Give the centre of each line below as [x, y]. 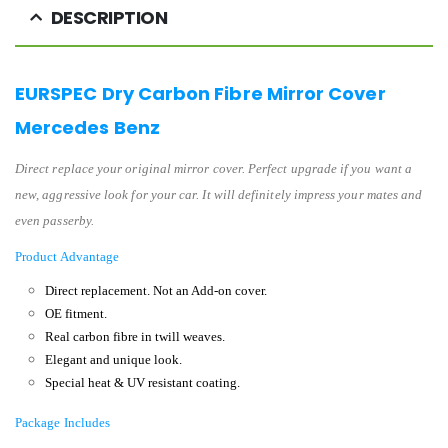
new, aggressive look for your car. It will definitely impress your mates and [219, 194]
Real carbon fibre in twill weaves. [134, 336]
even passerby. [54, 220]
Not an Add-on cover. [209, 290]
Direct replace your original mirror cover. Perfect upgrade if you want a [214, 168]
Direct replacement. [98, 290]
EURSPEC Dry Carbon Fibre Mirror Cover [200, 93]
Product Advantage [67, 256]
